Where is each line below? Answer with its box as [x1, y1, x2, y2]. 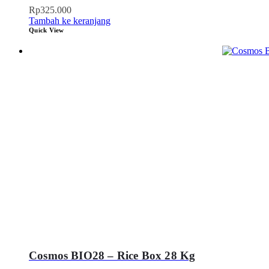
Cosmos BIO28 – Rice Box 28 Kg [29, 249, 196, 262]
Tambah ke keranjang [29, 16, 110, 26]
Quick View [29, 26, 64, 34]
